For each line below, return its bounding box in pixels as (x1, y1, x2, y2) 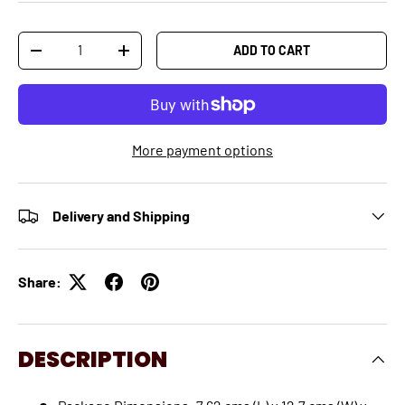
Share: (18, 273, 61, 291)
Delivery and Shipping (52, 207, 190, 225)
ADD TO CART (233, 42, 311, 59)
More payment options (132, 141, 273, 159)
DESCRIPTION (18, 344, 167, 375)
